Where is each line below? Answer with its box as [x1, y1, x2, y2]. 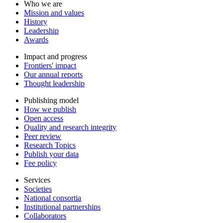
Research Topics [24, 141, 76, 150]
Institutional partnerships [24, 203, 101, 212]
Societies [24, 185, 52, 194]
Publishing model [24, 96, 79, 105]
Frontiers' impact [24, 61, 76, 70]
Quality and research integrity [24, 123, 116, 132]
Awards [24, 35, 48, 44]
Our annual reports [24, 70, 83, 79]
